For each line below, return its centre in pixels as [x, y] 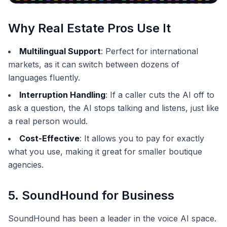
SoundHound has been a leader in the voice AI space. [112, 218]
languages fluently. [44, 77]
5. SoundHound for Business [91, 195]
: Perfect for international [149, 51]
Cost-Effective [49, 138]
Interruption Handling [62, 94]
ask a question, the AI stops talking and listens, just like [113, 108]
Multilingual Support [60, 51]
